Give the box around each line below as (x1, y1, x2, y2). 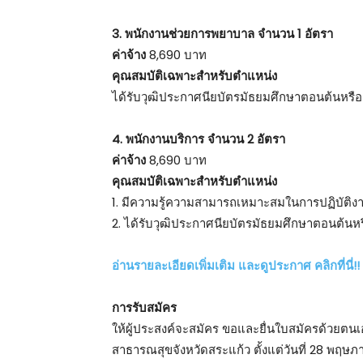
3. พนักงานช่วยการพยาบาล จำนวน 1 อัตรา (112, 25, 333, 43)
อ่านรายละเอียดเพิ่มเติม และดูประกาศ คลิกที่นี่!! (112, 257, 360, 275)
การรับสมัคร (112, 299, 177, 317)
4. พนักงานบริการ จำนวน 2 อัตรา (112, 130, 285, 148)
